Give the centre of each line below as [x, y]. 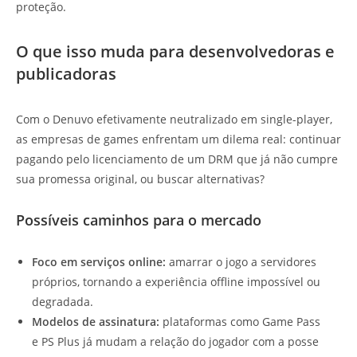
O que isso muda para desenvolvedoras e [175, 52]
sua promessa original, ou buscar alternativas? [140, 179]
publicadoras [66, 74]
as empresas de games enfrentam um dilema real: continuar [178, 139]
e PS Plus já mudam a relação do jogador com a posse [175, 342]
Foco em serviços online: [99, 262]
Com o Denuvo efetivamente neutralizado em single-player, [174, 120]
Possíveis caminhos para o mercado [139, 220]
